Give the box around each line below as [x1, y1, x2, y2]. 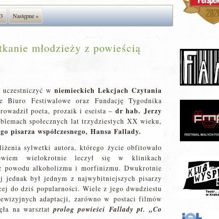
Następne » [13, 12, 39, 20]
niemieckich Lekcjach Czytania [54, 85, 162, 95]
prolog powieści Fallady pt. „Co [53, 204, 162, 214]
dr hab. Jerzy [115, 106, 162, 116]
